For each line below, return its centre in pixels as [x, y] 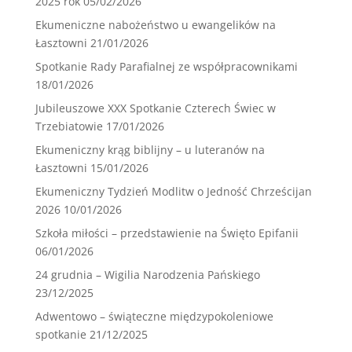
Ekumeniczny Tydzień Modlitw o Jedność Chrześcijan [173, 192]
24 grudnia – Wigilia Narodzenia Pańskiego [147, 275]
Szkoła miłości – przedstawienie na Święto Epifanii [167, 233]
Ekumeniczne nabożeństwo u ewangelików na [155, 25]
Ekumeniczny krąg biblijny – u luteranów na [150, 150]
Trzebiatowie [69, 126]
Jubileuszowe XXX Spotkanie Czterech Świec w [155, 108]
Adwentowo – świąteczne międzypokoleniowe [154, 317]
